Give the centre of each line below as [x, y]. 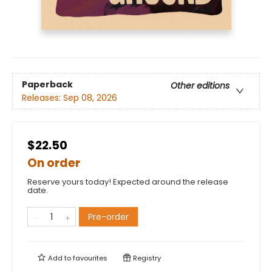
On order [54, 163]
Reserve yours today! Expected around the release [128, 182]
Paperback [47, 84]
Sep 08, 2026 [90, 97]
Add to [59, 258]
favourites [90, 258]
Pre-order [108, 217]
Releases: [42, 97]
